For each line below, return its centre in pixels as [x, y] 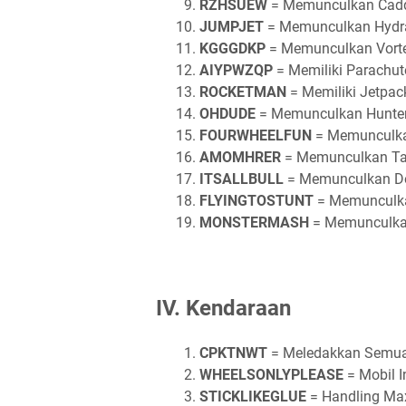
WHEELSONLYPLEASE [271, 375]
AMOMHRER [240, 157]
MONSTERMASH [254, 222]
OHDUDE [227, 114]
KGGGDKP [232, 48]
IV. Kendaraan [223, 308]
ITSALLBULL [242, 179]
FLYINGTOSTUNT [256, 201]
